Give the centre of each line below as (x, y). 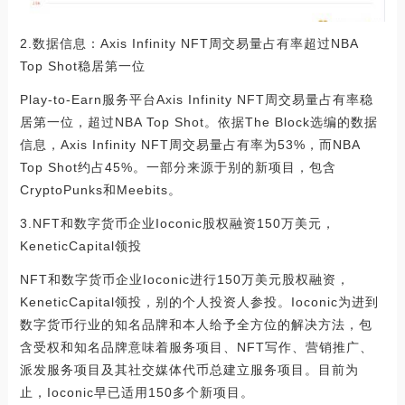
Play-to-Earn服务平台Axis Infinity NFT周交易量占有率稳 (196, 99)
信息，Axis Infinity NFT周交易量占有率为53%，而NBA (189, 144)
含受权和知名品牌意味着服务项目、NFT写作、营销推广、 (196, 347)
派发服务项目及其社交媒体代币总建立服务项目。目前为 (189, 369)
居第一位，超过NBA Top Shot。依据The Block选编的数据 (198, 122)
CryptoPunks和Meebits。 (100, 189)
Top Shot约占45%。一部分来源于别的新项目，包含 (178, 167)
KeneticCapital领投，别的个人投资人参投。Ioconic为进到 (199, 301)
